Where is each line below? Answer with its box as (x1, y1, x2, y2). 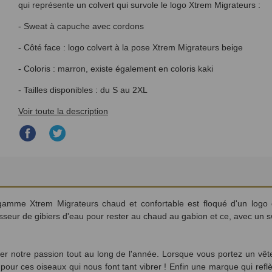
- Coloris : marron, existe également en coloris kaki (18, 63, 213, 73)
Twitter (66, 164, 92, 174)
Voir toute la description (18, 106, 108, 116)
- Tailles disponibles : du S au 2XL (18, 84, 148, 95)
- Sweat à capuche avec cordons (18, 21, 144, 31)
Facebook (36, 164, 75, 174)
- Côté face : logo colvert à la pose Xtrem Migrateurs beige (18, 42, 243, 52)
